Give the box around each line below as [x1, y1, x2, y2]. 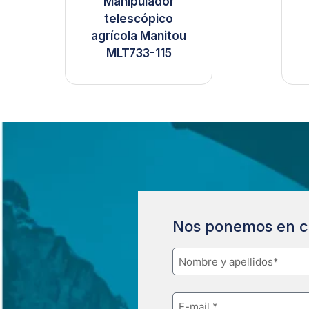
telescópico [104, 12, 174, 26]
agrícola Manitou [91, 29, 187, 43]
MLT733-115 [106, 46, 172, 61]
